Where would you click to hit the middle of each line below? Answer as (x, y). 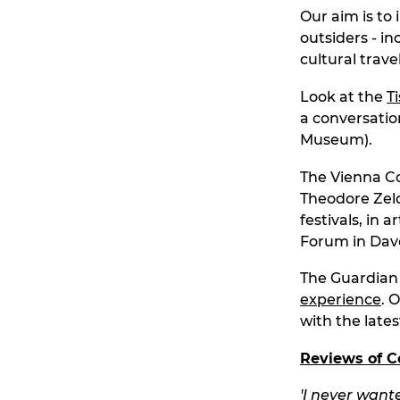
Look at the (343, 97)
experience (341, 300)
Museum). (336, 140)
